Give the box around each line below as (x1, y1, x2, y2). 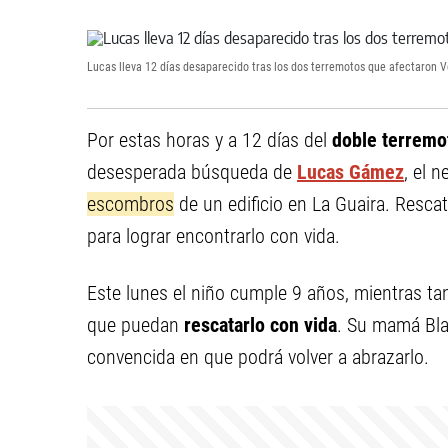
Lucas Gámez (297, 160, 404, 184)
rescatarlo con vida (184, 313, 337, 337)
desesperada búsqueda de (87, 160, 297, 184)
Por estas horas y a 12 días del (87, 128, 332, 152)
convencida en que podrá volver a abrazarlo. (87, 345, 429, 369)
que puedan (87, 313, 184, 337)
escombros (87, 192, 174, 216)
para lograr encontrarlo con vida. (87, 224, 340, 248)
